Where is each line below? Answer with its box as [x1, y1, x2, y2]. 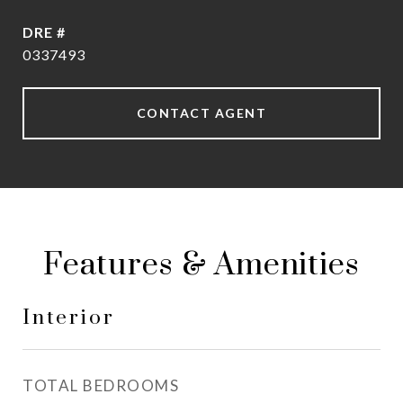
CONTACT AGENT [136, 105, 267, 121]
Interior [22, 305, 115, 331]
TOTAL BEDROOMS [22, 376, 179, 395]
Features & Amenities [43, 246, 360, 285]
